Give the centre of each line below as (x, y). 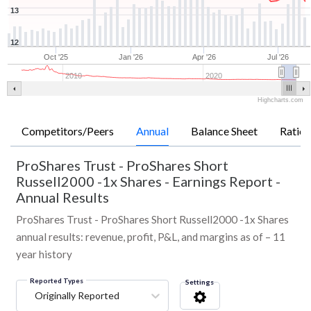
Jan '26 (131, 57)
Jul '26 (278, 57)
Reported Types (57, 281)
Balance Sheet (224, 131)
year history (44, 254)
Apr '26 (204, 57)
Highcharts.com (280, 100)
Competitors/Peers (68, 131)
